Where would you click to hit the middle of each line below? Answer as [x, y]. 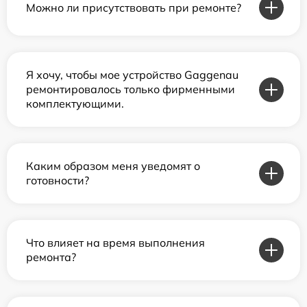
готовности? [58, 181]
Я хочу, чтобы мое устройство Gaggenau [132, 75]
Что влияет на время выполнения [115, 243]
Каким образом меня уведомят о [113, 166]
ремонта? [51, 257]
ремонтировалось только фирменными [131, 89]
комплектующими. [75, 104]
